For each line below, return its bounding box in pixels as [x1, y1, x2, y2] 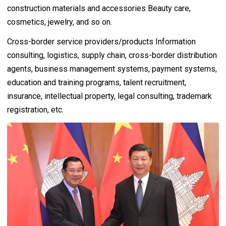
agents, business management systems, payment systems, [7, 64, 217, 74]
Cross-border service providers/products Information [7, 36, 196, 46]
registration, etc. [7, 104, 64, 115]
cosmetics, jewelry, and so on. [7, 17, 112, 27]
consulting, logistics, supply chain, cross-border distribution [7, 50, 217, 60]
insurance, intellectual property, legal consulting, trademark [7, 91, 212, 101]
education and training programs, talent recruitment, [7, 77, 186, 87]
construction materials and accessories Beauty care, [7, 3, 191, 13]
